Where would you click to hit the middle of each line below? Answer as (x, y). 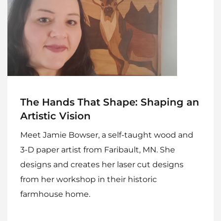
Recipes (110, 7)
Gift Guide (110, 29)
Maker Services (110, 51)
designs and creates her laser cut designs (102, 164)
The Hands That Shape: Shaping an (110, 102)
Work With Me (110, 118)
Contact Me (110, 96)
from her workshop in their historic (89, 179)
